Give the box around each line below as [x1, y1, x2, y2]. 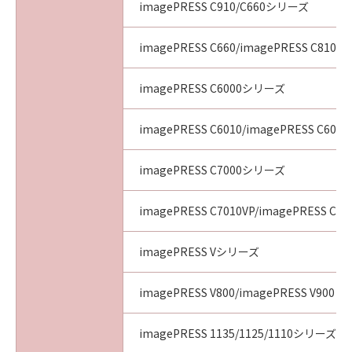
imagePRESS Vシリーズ [139, 244, 259, 259]
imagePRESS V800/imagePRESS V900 [139, 284, 335, 300]
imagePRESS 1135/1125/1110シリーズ [139, 325, 336, 341]
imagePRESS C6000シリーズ [139, 80, 285, 96]
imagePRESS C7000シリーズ [139, 162, 285, 178]
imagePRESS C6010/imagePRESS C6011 [139, 121, 349, 137]
